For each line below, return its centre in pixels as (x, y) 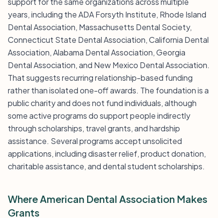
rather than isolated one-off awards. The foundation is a (108, 90)
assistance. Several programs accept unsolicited (95, 141)
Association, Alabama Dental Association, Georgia (97, 52)
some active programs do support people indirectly (99, 116)
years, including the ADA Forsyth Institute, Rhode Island (107, 14)
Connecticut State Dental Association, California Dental (108, 40)
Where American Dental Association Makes (108, 199)
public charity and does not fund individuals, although (102, 103)
